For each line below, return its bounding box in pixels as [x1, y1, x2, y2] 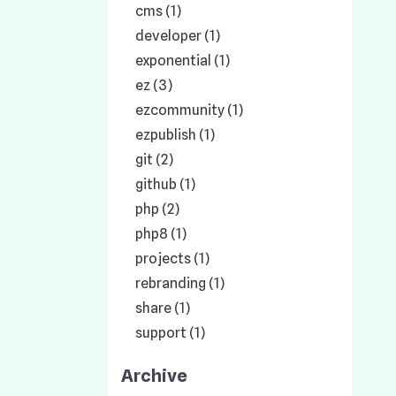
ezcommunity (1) [135, 102, 243, 118]
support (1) [135, 324, 205, 341]
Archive [121, 365, 187, 386]
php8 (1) [135, 225, 187, 242]
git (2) [135, 151, 173, 168]
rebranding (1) [135, 275, 225, 292]
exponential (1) [135, 52, 230, 69]
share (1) [135, 300, 190, 316]
